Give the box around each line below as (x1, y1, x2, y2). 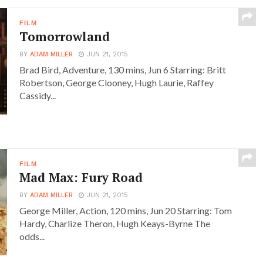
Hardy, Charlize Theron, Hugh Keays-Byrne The (19, 218, 211, 230)
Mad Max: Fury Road (19, 169, 143, 186)
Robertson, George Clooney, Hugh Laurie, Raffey (19, 77, 214, 89)
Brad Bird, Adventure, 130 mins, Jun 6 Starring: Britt (19, 64, 227, 76)
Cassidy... (19, 90, 56, 102)
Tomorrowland (19, 28, 110, 45)
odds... (19, 231, 45, 242)
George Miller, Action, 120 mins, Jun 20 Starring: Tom (19, 205, 232, 217)
